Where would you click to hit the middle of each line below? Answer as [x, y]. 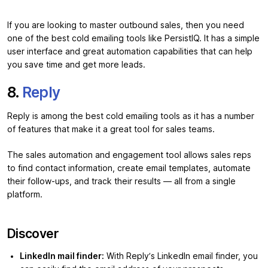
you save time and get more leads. [76, 65]
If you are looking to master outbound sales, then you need [126, 25]
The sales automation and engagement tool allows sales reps [129, 155]
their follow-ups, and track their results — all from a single [121, 182]
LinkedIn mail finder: [62, 256]
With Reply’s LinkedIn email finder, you [181, 256]
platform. [25, 195]
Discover [33, 234]
